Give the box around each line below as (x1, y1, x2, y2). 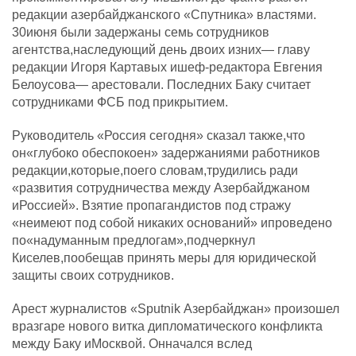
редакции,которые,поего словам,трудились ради (12, 164, 298, 177)
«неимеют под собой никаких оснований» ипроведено (12, 216, 332, 230)
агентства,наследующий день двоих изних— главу (12, 43, 310, 56)
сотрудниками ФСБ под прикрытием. (12, 95, 228, 109)
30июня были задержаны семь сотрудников (12, 25, 269, 39)
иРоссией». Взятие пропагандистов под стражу (12, 199, 291, 212)
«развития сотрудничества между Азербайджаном (12, 181, 310, 195)
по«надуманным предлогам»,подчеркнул (12, 234, 255, 247)
